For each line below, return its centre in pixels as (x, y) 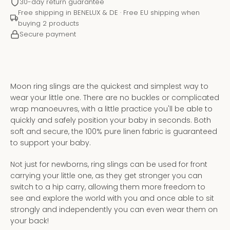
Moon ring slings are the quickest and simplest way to (109, 86)
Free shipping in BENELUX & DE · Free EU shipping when (109, 13)
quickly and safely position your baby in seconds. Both (111, 120)
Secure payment (48, 34)
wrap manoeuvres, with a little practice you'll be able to (111, 109)
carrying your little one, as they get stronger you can (106, 176)
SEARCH (187, 209)
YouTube (147, 156)
